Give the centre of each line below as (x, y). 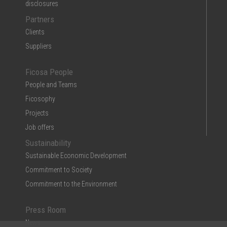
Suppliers (39, 46)
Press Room (46, 210)
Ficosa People (49, 72)
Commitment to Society (59, 169)
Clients (35, 32)
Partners (40, 19)
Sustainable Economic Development (76, 155)
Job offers (40, 127)
